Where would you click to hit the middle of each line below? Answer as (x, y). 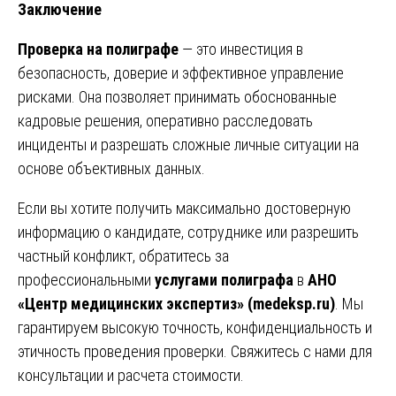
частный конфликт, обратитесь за (123, 255)
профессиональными (86, 279)
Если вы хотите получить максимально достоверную (184, 208)
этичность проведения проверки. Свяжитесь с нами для (195, 351)
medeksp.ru (291, 303)
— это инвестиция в (241, 49)
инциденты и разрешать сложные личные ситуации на (188, 144)
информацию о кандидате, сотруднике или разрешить (188, 232)
